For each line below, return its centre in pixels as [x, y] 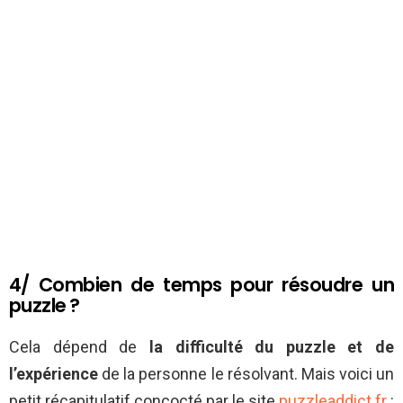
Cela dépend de [79, 346]
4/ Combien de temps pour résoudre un [201, 284]
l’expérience [54, 373]
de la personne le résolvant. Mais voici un [246, 373]
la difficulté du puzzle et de [271, 346]
